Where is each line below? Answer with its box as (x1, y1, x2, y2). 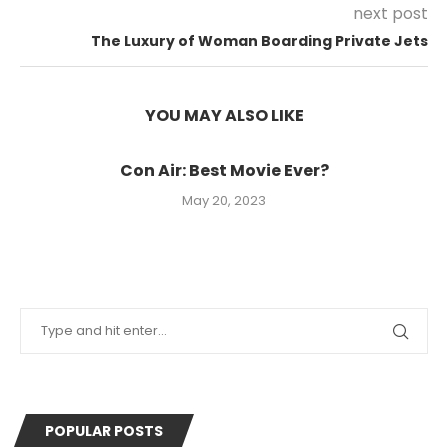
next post (353, 2, 428, 25)
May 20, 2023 (182, 191, 266, 210)
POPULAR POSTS (45, 421, 163, 441)
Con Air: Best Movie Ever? (119, 159, 329, 182)
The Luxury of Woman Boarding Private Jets (91, 31, 428, 51)
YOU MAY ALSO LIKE (144, 104, 304, 127)
